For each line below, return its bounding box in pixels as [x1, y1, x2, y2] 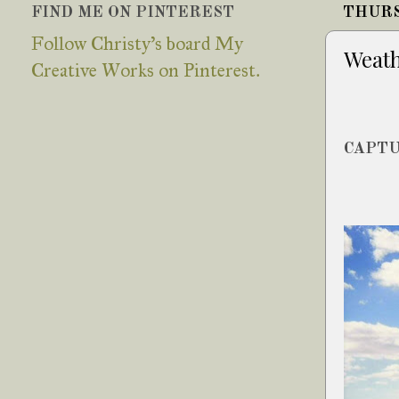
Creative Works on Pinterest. [31, 59, 259, 83]
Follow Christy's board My [31, 32, 243, 56]
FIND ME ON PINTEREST [31, 4, 234, 21]
